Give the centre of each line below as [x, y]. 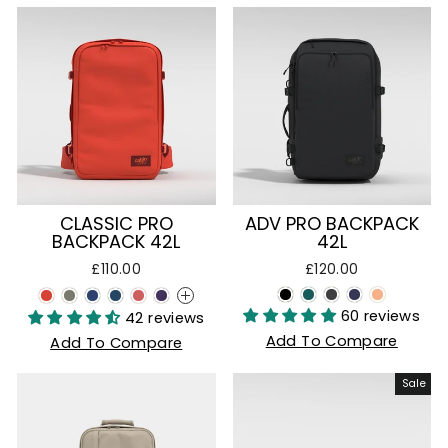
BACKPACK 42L [116, 241]
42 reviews [165, 318]
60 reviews [380, 316]
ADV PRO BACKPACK [331, 223]
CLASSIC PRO [116, 223]
